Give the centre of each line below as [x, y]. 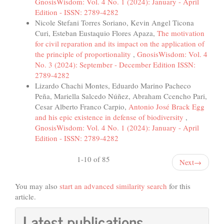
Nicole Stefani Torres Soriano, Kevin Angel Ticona [114, 23]
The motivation [181, 33]
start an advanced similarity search [113, 186]
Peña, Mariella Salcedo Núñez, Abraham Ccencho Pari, [121, 96]
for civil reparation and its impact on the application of [120, 44]
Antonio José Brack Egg [166, 107]
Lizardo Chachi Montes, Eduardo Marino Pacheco [113, 86]
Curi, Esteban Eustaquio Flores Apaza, [96, 33]
